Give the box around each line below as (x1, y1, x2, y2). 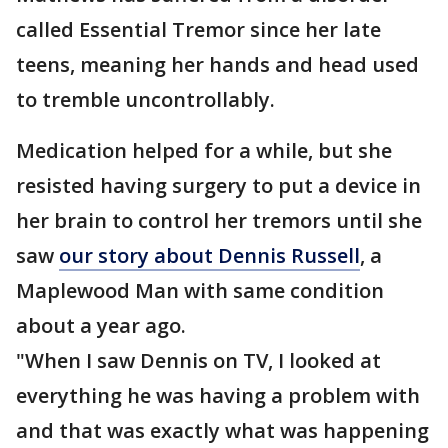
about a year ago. (16, 312, 186, 339)
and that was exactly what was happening (16, 417, 429, 444)
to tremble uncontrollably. (16, 86, 275, 113)
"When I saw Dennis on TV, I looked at (16, 347, 381, 374)
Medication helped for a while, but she (16, 137, 392, 164)
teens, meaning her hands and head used (16, 51, 419, 78)
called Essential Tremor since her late (16, 16, 381, 43)
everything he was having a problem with (16, 382, 420, 409)
